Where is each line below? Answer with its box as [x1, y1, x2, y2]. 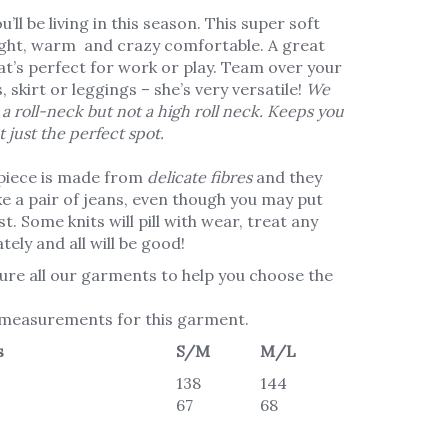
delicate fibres [147, 166, 252, 187]
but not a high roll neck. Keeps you [87, 100, 344, 121]
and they [256, 166, 322, 187]
